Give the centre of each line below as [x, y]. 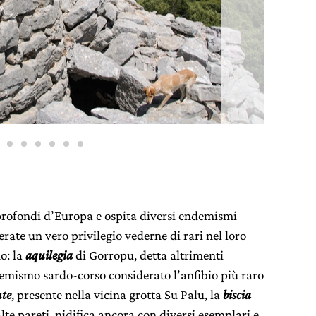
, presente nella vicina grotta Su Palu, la [117, 295]
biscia [237, 295]
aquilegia [50, 255]
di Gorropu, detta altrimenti [150, 255]
